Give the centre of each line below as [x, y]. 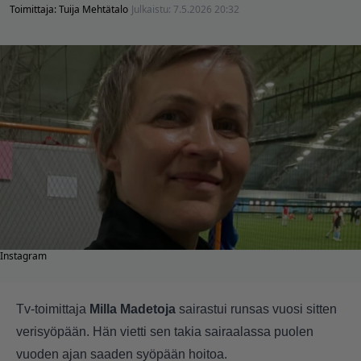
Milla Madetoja [133, 309]
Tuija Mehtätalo [93, 9]
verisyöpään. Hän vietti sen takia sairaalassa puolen [165, 331]
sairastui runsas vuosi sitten [256, 309]
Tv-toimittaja [53, 309]
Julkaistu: [152, 9]
